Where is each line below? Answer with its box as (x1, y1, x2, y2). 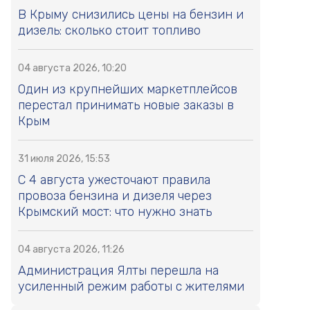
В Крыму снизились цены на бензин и (18, 7, 244, 23)
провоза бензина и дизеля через (18, 188, 212, 204)
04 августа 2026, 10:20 (18, 62, 127, 75)
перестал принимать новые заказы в (18, 98, 234, 113)
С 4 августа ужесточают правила (18, 172, 210, 188)
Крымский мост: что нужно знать (18, 204, 212, 220)
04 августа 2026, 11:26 (18, 244, 125, 256)
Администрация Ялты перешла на (18, 263, 219, 279)
